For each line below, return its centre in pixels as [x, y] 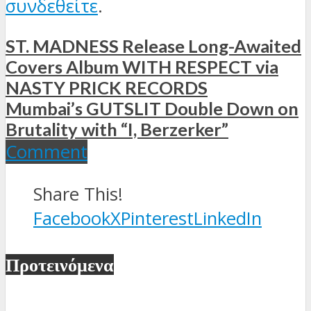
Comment [47, 152]
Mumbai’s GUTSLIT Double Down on [152, 109]
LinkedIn [228, 218]
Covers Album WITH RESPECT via [142, 67]
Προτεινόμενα [60, 264]
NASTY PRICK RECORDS [107, 88]
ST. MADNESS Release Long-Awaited [153, 46]
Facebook [72, 218]
